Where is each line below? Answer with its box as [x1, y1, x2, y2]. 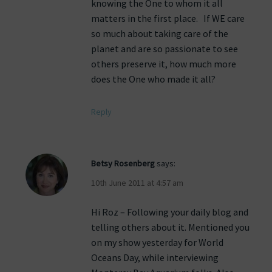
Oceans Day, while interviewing [91, 251, 219, 264]
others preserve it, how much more [91, 58, 236, 70]
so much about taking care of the [91, 27, 228, 40]
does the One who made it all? [91, 73, 217, 86]
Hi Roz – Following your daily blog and [91, 206, 248, 219]
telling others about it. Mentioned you [91, 221, 250, 234]
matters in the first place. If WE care [91, 12, 245, 25]
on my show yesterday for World [91, 236, 223, 249]
